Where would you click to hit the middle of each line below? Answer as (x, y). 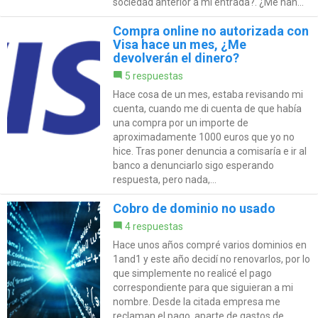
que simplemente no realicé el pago (192, 273)
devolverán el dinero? (176, 57)
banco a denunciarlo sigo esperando (193, 165)
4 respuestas (154, 226)
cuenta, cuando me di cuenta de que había (207, 108)
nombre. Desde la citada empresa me (196, 301)
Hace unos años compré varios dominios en (209, 245)
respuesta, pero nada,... (164, 179)
